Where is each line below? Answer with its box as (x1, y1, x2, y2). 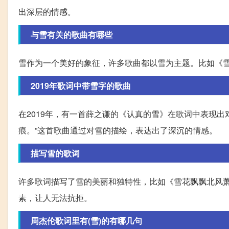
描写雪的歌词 (31, 147, 80, 159)
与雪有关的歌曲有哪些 (31, 29, 112, 41)
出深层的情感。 (18, 6, 76, 18)
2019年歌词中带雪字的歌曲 (31, 80, 131, 92)
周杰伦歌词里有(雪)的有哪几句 (31, 215, 142, 227)
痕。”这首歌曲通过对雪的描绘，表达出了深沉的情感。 (18, 124, 217, 136)
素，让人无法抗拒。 (18, 192, 92, 204)
